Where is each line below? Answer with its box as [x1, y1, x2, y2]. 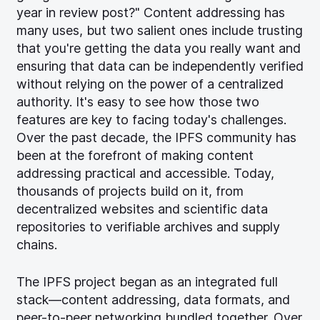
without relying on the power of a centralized [16, 76, 284, 92]
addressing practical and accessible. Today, [16, 166, 274, 181]
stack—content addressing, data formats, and [16, 292, 290, 308]
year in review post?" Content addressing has [16, 5, 285, 21]
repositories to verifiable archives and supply [16, 219, 280, 235]
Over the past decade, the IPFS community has [16, 130, 296, 146]
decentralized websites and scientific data [16, 201, 268, 217]
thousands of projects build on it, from [16, 184, 244, 199]
